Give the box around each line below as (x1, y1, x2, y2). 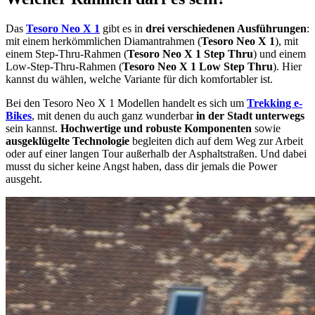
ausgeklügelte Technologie (6, 134, 132, 147)
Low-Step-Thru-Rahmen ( (6, 60, 122, 72)
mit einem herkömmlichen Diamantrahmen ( (6, 34, 201, 47)
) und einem (253, 47, 306, 60)
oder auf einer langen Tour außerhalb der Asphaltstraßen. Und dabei (6, 147, 307, 160)
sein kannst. (6, 122, 60, 134)
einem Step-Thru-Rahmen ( (6, 47, 127, 60)
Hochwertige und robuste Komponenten (60, 122, 252, 134)
